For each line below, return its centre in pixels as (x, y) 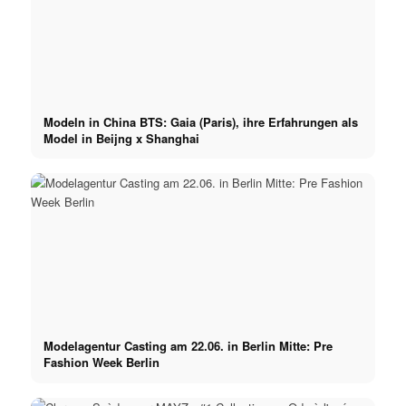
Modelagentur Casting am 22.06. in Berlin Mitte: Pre (188, 346)
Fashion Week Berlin (101, 362)
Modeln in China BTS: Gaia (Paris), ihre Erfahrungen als (200, 121)
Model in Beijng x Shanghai (121, 138)
